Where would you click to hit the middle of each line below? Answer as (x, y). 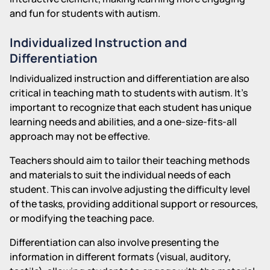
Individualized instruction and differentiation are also (130, 78)
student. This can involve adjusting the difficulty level (130, 189)
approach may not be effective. (80, 136)
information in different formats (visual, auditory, (120, 256)
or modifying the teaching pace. (82, 218)
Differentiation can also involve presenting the (114, 242)
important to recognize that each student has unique (130, 107)
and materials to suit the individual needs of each (120, 174)
